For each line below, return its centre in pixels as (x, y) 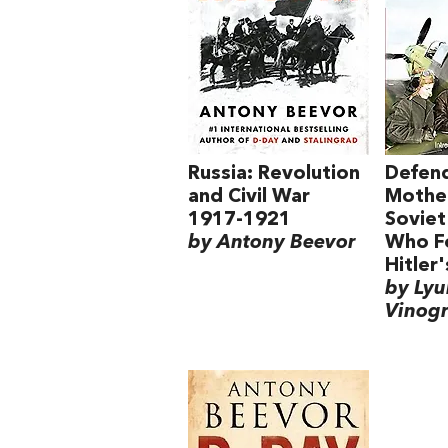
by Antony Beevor (271, 242)
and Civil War (249, 196)
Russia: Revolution (274, 173)
